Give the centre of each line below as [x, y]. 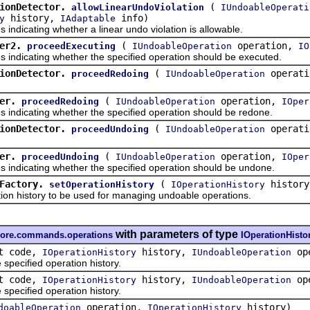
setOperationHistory [102, 184]
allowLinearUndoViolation [138, 7]
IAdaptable [88, 18]
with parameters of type [177, 234]
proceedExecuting [71, 46]
